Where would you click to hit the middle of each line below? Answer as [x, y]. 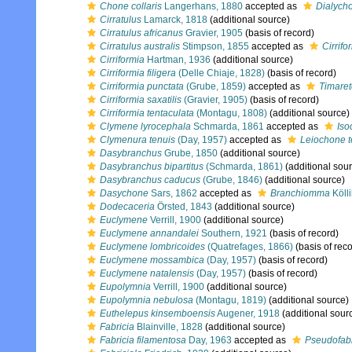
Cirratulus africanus [141, 33]
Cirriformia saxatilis [141, 100]
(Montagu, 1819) [230, 300]
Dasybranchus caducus [150, 180]
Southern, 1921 [233, 233]
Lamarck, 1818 [174, 20]
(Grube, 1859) [215, 86]
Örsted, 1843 [183, 207]
